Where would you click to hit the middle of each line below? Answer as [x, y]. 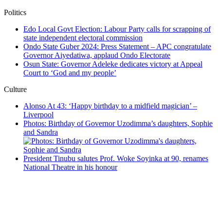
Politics [15, 13]
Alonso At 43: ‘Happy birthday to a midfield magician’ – [110, 106]
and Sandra [41, 132]
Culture [15, 90]
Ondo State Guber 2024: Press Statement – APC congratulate [117, 47]
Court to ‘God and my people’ [70, 73]
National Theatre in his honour [70, 167]
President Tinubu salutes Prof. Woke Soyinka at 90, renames [116, 159]
